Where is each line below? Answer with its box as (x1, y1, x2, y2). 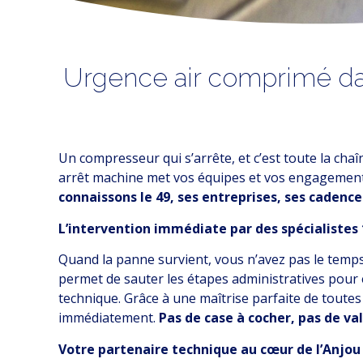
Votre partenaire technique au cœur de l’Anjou (58, 340, 361, 358)
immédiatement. (58, 309, 159, 327)
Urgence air (63, 62, 207, 92)
